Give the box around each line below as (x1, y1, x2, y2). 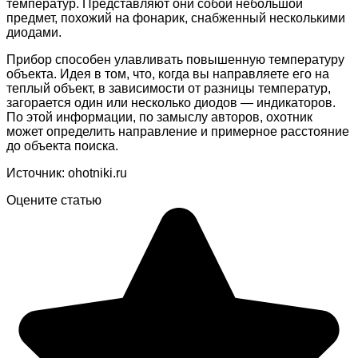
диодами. (6, 25, 62, 39)
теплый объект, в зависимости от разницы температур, (6, 81, 331, 95)
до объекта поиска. (6, 138, 118, 153)
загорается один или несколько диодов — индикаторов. (6, 95, 336, 109)
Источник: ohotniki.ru (6, 165, 127, 180)
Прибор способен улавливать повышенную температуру (6, 52, 344, 66)
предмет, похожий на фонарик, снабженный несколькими (6, 10, 345, 25)
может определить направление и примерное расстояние (6, 124, 349, 138)
